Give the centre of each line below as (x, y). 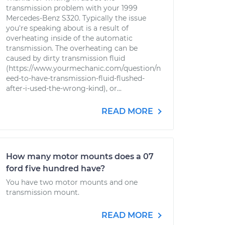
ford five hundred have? (55, 168)
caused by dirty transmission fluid (66, 58)
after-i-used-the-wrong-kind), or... (64, 88)
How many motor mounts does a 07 (80, 156)
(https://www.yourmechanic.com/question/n (83, 68)
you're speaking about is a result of (67, 28)
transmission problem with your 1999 (72, 8)
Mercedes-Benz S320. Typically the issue (76, 18)
